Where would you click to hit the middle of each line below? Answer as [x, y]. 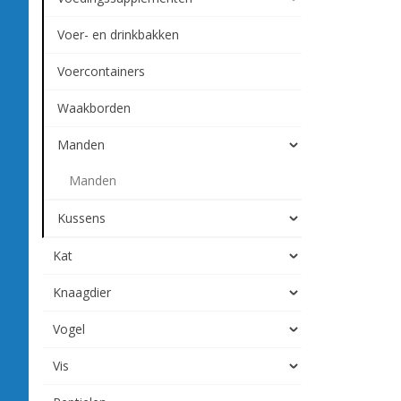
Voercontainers [101, 71]
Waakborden [94, 108]
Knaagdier [82, 292]
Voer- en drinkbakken [118, 34]
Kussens [81, 218]
